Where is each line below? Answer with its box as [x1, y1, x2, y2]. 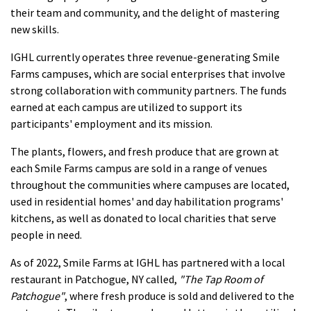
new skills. [10, 22, 61, 36]
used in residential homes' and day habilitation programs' [10, 194, 283, 208]
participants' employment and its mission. [10, 116, 215, 131]
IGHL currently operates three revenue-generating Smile [10, 49, 280, 64]
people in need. [10, 227, 82, 242]
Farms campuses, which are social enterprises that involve [10, 66, 285, 81]
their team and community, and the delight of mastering [10, 5, 280, 19]
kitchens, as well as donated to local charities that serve [10, 210, 276, 225]
